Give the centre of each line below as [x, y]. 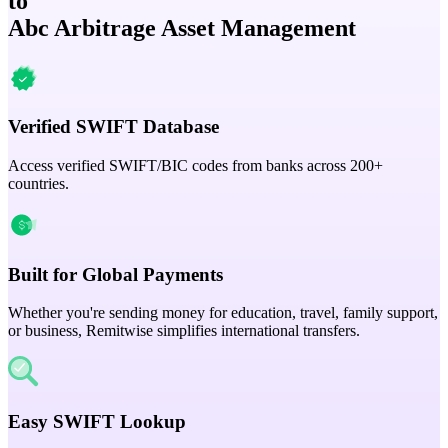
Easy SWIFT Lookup [97, 422]
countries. [38, 183]
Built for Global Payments [115, 274]
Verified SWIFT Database [113, 127]
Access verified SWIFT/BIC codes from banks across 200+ [195, 165]
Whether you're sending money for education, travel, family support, [223, 313]
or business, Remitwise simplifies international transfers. [184, 331]
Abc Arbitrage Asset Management [182, 27]
